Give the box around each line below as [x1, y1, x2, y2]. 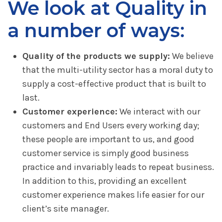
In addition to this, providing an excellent [22, 175, 187, 186]
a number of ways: [7, 18, 185, 42]
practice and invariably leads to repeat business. [22, 161, 214, 172]
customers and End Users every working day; [22, 119, 199, 131]
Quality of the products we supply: [22, 50, 170, 61]
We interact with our [117, 106, 200, 117]
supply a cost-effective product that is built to [22, 78, 206, 89]
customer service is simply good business [22, 147, 189, 159]
